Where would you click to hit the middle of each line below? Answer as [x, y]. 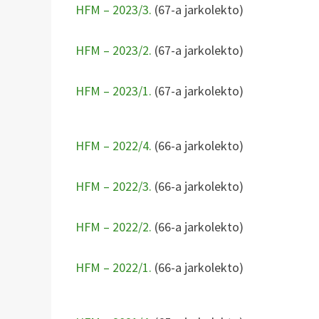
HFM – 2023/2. [115, 50]
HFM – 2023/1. [114, 90]
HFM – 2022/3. [114, 186]
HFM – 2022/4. [114, 145]
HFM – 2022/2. [114, 226]
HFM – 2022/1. [114, 267]
